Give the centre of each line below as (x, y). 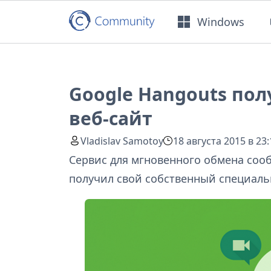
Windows (221, 21)
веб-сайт (111, 119)
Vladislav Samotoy (122, 141)
